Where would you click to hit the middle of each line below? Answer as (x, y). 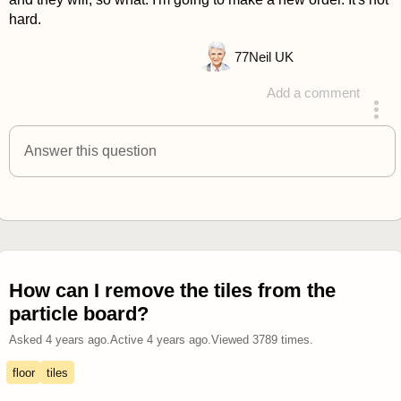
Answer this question (90, 151)
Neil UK (271, 58)
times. (295, 340)
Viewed (231, 340)
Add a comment (314, 94)
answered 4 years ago (260, 129)
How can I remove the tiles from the (172, 291)
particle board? (78, 314)
